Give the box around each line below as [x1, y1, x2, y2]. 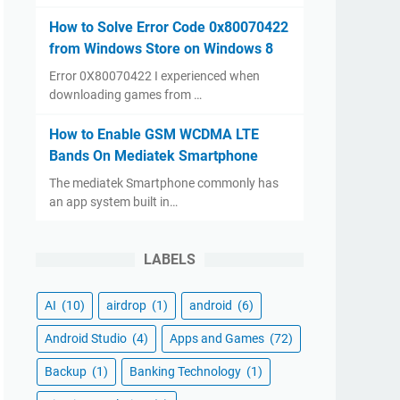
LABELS [144, 251, 196, 268]
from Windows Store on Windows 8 [49, 40, 273, 57]
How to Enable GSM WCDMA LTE [49, 126, 259, 143]
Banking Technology [129, 364, 244, 379]
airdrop [106, 298, 149, 312]
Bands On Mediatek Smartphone [49, 147, 258, 164]
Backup [45, 364, 89, 379]
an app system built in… [49, 195, 178, 209]
